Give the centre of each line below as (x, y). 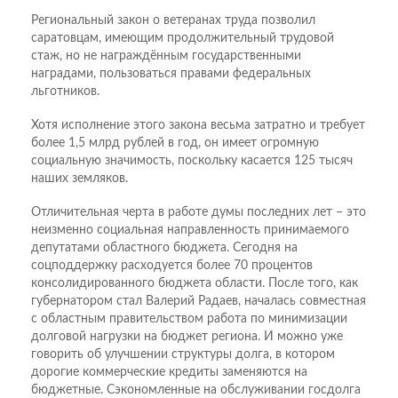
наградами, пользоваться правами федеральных (171, 74)
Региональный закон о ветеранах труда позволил (173, 21)
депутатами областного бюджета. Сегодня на (164, 248)
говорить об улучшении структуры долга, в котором (183, 355)
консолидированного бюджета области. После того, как (195, 284)
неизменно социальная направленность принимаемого (190, 231)
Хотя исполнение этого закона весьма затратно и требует (198, 126)
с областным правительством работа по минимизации (189, 319)
